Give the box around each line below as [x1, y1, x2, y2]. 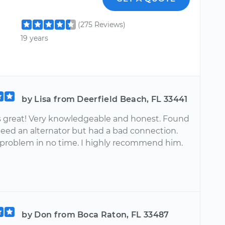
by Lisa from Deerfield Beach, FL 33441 [22, 94, 188, 104]
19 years [21, 34, 49, 43]
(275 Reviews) [78, 20, 126, 29]
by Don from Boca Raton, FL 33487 [22, 209, 169, 219]
